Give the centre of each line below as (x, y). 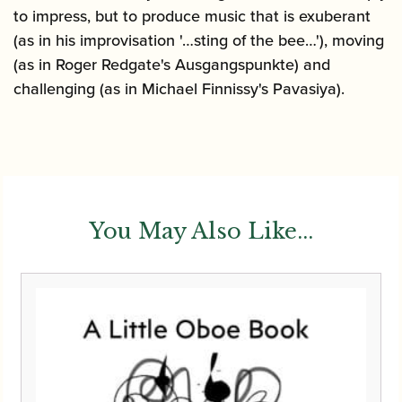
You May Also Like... (201, 231)
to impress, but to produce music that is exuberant (192, 15)
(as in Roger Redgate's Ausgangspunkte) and (172, 64)
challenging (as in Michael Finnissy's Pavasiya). (179, 88)
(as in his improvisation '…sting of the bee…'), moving (199, 39)
